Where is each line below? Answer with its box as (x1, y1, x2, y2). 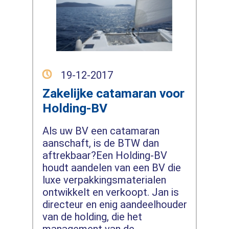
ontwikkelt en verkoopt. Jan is (42, 186, 179, 198)
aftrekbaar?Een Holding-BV (42, 149, 167, 162)
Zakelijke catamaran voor (42, 85, 185, 101)
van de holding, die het (42, 210, 142, 223)
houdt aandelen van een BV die (42, 161, 181, 174)
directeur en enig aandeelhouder (42, 198, 187, 211)
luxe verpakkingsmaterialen (42, 173, 166, 186)
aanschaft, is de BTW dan (42, 136, 159, 149)
